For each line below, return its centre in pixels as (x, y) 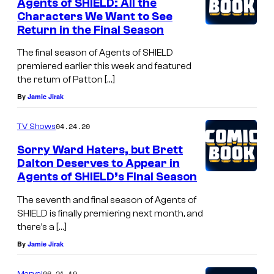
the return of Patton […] (66, 80)
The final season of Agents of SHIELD (95, 53)
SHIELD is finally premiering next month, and (110, 213)
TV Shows (36, 127)
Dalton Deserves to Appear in (98, 164)
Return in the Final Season (91, 30)
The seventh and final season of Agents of (107, 200)
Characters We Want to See (95, 16)
